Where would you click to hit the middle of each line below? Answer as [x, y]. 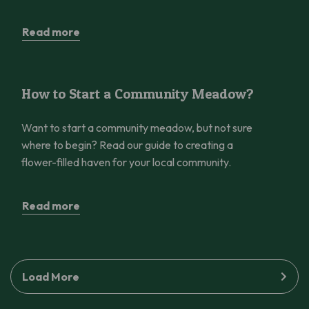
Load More [51, 276]
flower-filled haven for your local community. [126, 162]
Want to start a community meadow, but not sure [137, 127]
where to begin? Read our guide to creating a [127, 144]
